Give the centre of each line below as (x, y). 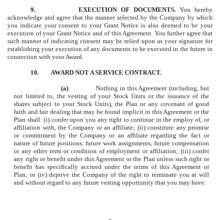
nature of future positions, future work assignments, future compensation (111, 143)
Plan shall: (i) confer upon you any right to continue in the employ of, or (111, 120)
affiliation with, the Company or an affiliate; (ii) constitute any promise (111, 128)
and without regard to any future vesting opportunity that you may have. (110, 183)
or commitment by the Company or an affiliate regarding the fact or (111, 136)
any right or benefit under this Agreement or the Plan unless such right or (111, 159)
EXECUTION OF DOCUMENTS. (129, 10)
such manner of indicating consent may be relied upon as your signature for (110, 41)
